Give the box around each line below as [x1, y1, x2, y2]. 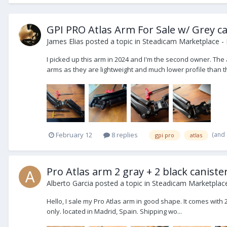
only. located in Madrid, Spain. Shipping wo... [47, 206, 182, 216]
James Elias [47, 36, 84, 46]
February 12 [56, 130, 92, 140]
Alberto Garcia [47, 178, 93, 188]
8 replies [110, 130, 138, 140]
